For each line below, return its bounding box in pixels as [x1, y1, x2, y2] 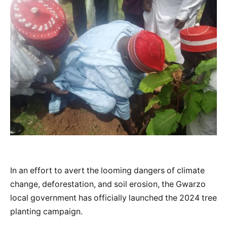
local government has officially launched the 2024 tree [10, 193, 217, 203]
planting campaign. [10, 207, 83, 217]
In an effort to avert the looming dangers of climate [10, 166, 205, 176]
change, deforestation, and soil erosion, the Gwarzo [10, 179, 206, 190]
